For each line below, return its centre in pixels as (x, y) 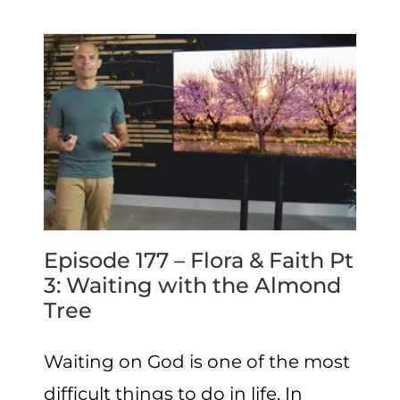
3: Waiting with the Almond (193, 286)
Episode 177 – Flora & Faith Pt (199, 261)
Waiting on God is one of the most (197, 362)
